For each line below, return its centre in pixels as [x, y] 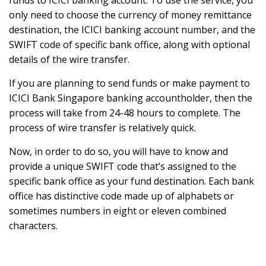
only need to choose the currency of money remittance [130, 15]
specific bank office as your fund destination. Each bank [132, 181]
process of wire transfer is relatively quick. [102, 128]
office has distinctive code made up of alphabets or [121, 196]
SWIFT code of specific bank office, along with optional [129, 45]
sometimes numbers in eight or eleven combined [118, 211]
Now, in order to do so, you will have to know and [118, 151]
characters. [33, 226]
